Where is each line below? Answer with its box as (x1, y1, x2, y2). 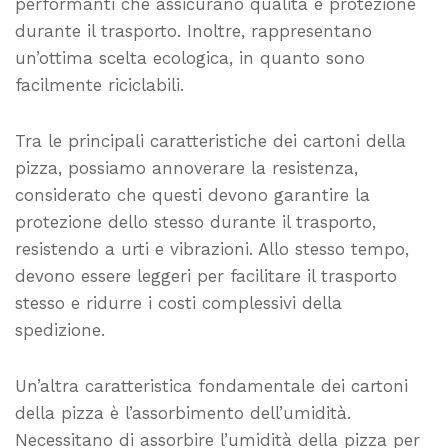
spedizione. (15, 319, 105, 340)
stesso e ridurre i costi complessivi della (15, 292, 342, 313)
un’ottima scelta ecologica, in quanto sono (15, 47, 365, 68)
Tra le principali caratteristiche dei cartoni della (15, 130, 406, 151)
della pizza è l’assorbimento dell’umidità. (15, 402, 351, 423)
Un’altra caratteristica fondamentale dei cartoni (15, 375, 408, 396)
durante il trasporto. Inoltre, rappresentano (15, 20, 372, 41)
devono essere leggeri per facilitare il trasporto (15, 265, 397, 286)
